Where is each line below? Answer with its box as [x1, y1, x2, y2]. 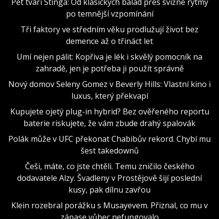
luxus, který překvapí [71, 90, 148, 101]
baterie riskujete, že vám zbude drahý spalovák [23, 117, 196, 129]
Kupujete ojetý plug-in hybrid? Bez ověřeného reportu [10, 106, 209, 117]
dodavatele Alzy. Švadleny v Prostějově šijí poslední [17, 172, 202, 183]
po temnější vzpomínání [66, 8, 153, 19]
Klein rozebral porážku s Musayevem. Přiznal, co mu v [11, 199, 208, 211]
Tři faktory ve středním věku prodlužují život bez [21, 23, 198, 35]
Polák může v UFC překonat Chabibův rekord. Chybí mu [8, 133, 211, 144]
